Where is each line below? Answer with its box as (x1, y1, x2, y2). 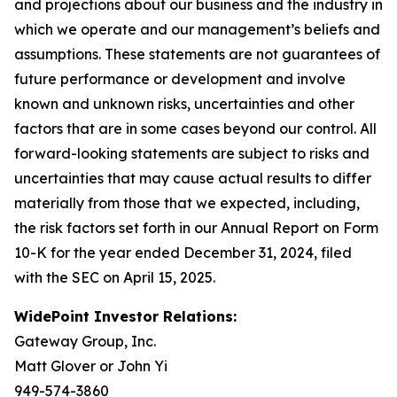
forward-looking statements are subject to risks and (14, 144, 370, 162)
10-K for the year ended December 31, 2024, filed (14, 244, 352, 261)
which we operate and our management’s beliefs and (14, 20, 380, 38)
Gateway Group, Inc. (14, 332, 156, 350)
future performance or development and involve (14, 70, 346, 88)
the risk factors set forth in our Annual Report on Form (14, 219, 378, 237)
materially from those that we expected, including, (14, 194, 360, 212)
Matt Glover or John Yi (14, 357, 167, 375)
